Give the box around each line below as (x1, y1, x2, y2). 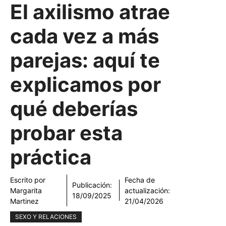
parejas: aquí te (10, 47, 160, 73)
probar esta (10, 120, 123, 145)
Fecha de (124, 175, 155, 184)
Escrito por (10, 175, 45, 184)
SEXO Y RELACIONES (15, 212, 77, 220)
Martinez (10, 196, 39, 205)
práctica (10, 144, 91, 169)
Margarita (10, 186, 42, 195)
